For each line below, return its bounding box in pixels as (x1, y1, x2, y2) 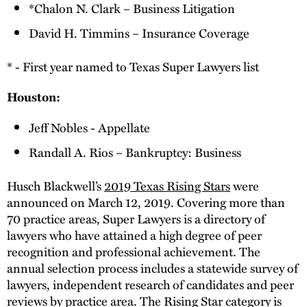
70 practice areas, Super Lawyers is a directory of (7, 209, 265, 228)
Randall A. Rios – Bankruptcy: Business (29, 143, 241, 162)
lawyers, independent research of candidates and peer (7, 275, 294, 294)
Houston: (7, 87, 60, 106)
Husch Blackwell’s (7, 176, 104, 195)
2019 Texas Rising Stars (104, 176, 230, 195)
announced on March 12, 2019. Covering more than (7, 193, 285, 212)
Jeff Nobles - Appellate (29, 118, 150, 137)
